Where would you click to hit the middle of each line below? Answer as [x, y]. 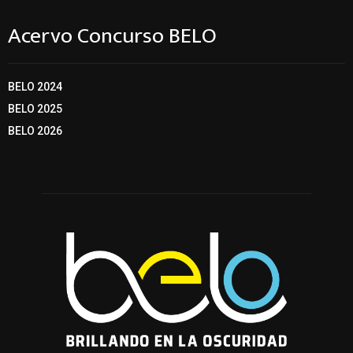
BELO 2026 [35, 131]
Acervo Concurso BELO [112, 36]
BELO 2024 [35, 87]
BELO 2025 [35, 109]
